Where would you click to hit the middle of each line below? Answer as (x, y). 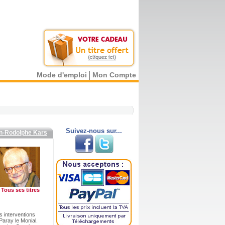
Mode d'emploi (62, 75)
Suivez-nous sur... (94, 131)
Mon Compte (114, 75)
